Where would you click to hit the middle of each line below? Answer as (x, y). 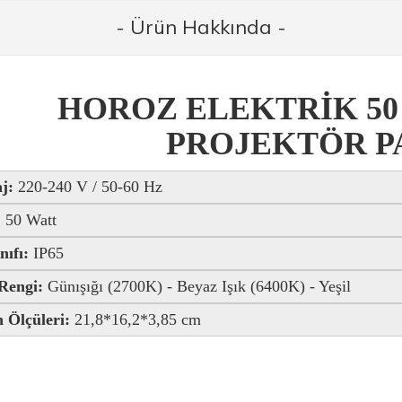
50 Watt (31, 220)
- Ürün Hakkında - (201, 27)
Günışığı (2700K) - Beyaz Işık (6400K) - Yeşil (197, 286)
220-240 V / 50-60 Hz (90, 187)
